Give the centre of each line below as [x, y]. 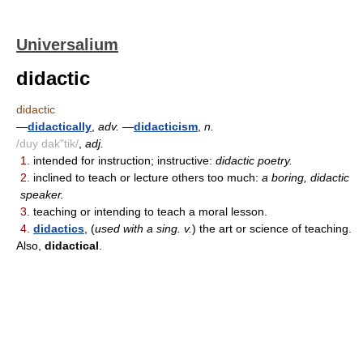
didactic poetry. [254, 160]
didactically [60, 126]
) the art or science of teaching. [272, 228]
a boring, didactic [305, 177]
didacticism [166, 126]
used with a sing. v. [143, 228]
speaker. [42, 194]
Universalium [67, 45]
